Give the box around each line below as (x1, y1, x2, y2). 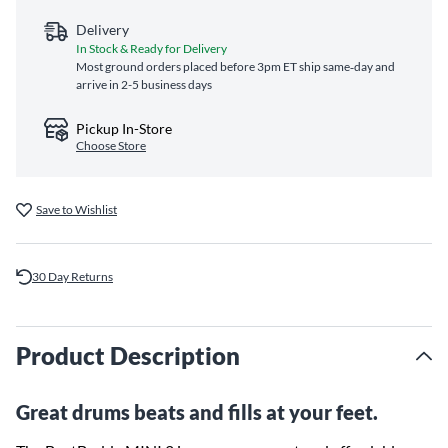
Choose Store (76, 138, 146, 153)
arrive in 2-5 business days (76, 77, 212, 92)
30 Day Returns (32, 269, 113, 284)
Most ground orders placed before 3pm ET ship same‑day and (76, 59, 395, 74)
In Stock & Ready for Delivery (76, 41, 227, 56)
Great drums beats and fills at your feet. (16, 400, 378, 424)
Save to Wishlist (36, 202, 117, 217)
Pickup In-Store (76, 120, 172, 137)
